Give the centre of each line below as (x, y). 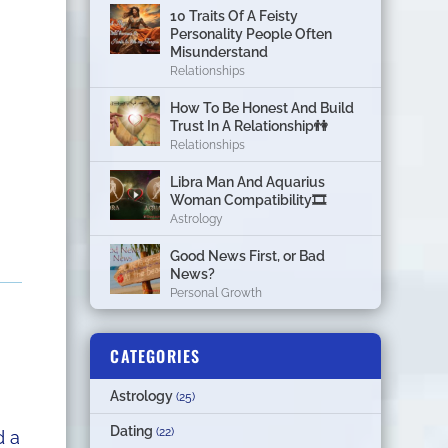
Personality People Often (251, 33)
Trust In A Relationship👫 (249, 125)
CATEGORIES (155, 355)
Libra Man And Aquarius (248, 181)
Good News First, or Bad (248, 255)
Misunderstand (219, 51)
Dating (132, 430)
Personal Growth (216, 292)
